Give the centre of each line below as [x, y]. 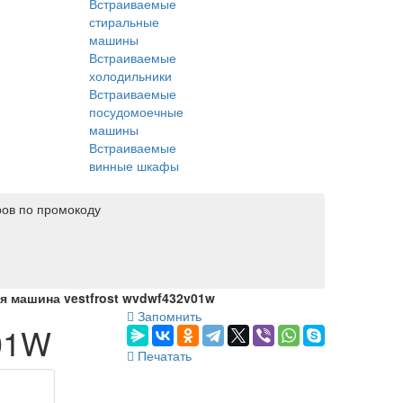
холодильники [130, 75]
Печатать [163, 355]
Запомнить [168, 315]
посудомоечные [136, 111]
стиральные [124, 21]
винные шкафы [134, 165]
